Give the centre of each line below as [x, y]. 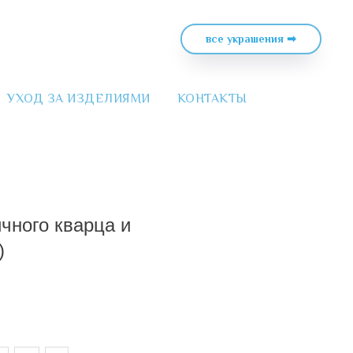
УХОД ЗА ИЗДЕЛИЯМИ [79, 98]
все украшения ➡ [251, 39]
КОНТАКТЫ [212, 98]
